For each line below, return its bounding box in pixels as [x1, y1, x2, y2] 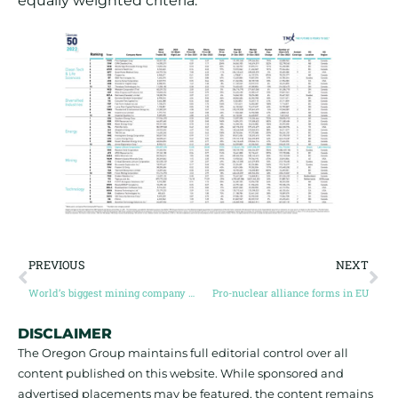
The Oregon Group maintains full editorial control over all [18, 345, 348, 360]
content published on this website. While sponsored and [18, 365, 344, 380]
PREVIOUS [28, 257, 85, 272]
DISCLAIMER [18, 324, 112, 342]
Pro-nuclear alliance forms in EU [212, 285, 369, 299]
